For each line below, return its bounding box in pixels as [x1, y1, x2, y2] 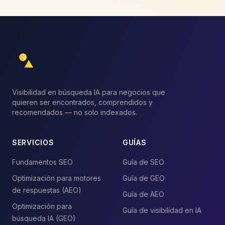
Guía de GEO [123, 174, 165, 182]
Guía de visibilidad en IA [123, 206, 201, 214]
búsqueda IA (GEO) [12, 214, 76, 222]
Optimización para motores [12, 174, 101, 182]
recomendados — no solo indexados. [12, 108, 137, 117]
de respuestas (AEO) [12, 186, 81, 194]
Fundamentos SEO [12, 158, 73, 166]
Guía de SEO [123, 158, 164, 166]
